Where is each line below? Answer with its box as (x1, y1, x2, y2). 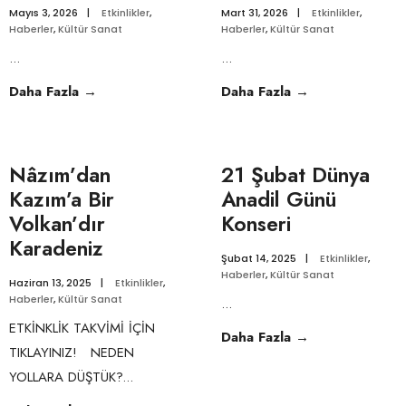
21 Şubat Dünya (221, 159, 370, 190)
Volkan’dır (9, 208, 105, 239)
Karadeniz (9, 233, 103, 264)
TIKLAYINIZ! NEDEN (9, 343, 134, 362)
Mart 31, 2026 (221, 5, 288, 20)
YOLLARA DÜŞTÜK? (9, 367, 122, 387)
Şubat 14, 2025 (221, 251, 296, 266)
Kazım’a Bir (9, 184, 114, 215)
